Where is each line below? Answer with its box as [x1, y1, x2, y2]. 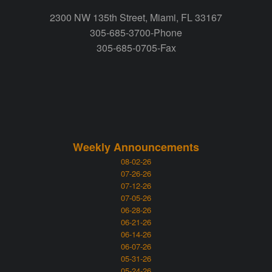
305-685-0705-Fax [96, 40, 176, 55]
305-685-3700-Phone [90, 25, 182, 39]
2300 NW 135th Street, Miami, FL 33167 [50, 10, 222, 24]
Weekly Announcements [73, 139, 199, 155]
